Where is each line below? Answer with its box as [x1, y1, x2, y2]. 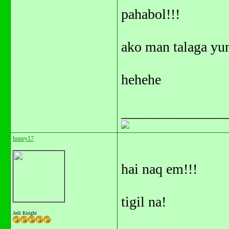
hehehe [121, 72, 161, 87]
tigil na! [121, 194, 166, 210]
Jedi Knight [13, 210, 37, 216]
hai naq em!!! [121, 161, 197, 177]
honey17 [13, 135, 34, 142]
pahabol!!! [121, 6, 180, 22]
